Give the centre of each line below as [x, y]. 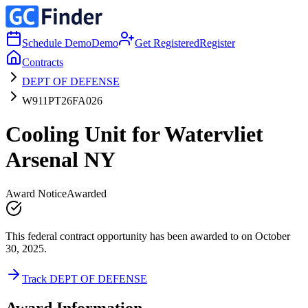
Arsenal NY [60, 160]
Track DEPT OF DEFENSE [85, 278]
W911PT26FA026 [62, 101]
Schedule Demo [57, 43]
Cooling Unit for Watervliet [134, 134]
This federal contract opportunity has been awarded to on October [148, 236]
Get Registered [167, 43]
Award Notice [36, 193]
